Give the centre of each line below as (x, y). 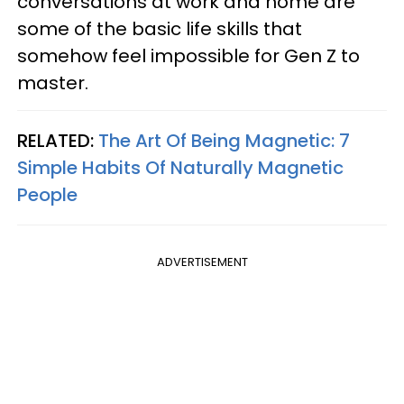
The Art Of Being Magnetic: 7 (224, 140)
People (47, 194)
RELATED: (58, 140)
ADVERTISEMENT (202, 262)
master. (53, 83)
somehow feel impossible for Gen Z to (188, 55)
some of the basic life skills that (160, 28)
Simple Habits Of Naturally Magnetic (180, 167)
